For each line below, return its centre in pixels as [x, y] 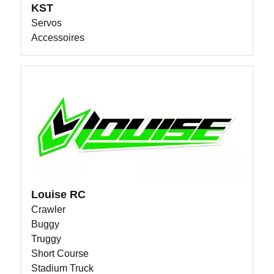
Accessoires [58, 38]
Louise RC [59, 194]
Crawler [49, 209]
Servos [47, 23]
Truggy [46, 239]
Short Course [60, 253]
